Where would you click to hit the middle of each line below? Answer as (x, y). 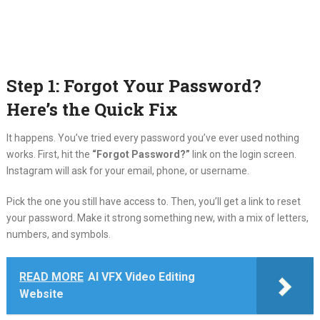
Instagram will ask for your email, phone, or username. (127, 171)
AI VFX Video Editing (141, 277)
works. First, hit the (49, 154)
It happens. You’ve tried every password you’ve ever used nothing (152, 138)
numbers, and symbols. (58, 234)
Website (41, 294)
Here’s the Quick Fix (92, 109)
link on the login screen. (243, 154)
